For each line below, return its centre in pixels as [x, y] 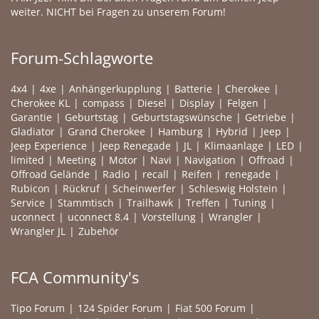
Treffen [203, 203]
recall [156, 174]
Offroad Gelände [50, 174]
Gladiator [33, 131]
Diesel [152, 103]
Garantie [31, 117]
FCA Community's [75, 277]
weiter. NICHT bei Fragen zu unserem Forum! [118, 12]
